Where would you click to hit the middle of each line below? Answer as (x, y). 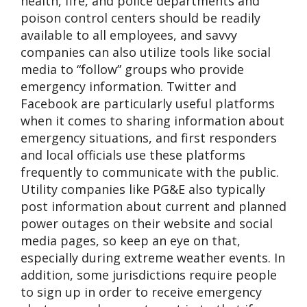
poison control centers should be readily (140, 17)
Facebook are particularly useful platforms (148, 103)
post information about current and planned (153, 206)
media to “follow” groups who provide (132, 69)
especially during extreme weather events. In (153, 257)
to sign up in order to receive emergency (141, 292)
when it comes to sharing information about (152, 120)
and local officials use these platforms (133, 155)
